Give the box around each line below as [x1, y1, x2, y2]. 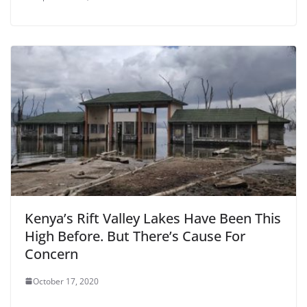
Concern [25, 244, 78, 263]
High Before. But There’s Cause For [25, 226, 245, 245]
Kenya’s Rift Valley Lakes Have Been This [25, 208, 281, 228]
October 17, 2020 [33, 275, 99, 287]
